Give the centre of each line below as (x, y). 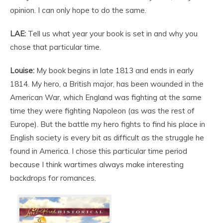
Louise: (22, 71)
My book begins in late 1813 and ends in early (114, 71)
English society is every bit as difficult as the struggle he (107, 138)
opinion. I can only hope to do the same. (78, 10)
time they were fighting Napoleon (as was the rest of (102, 111)
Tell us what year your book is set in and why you (112, 34)
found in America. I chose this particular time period (99, 151)
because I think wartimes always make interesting (97, 165)
